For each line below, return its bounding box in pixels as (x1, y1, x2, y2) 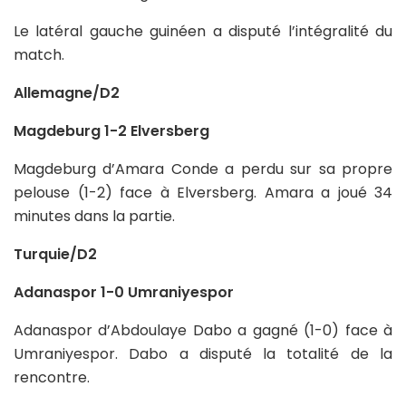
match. (14, 43, 64, 65)
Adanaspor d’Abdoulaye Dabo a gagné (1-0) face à (14, 319, 392, 341)
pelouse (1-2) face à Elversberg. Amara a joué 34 (14, 181, 392, 203)
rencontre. (14, 366, 90, 388)
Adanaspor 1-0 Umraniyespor (14, 281, 234, 303)
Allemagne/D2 (14, 82, 120, 103)
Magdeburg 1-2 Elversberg (14, 120, 209, 141)
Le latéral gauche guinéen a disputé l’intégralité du (14, 20, 392, 42)
